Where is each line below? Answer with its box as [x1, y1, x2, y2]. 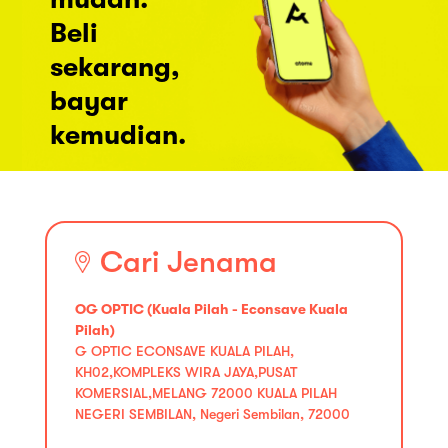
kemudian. [50, 119, 186, 151]
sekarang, [50, 51, 180, 83]
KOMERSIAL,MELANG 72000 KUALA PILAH [75, 384, 337, 401]
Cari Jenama [100, 244, 277, 279]
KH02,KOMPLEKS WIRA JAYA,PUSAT [75, 363, 297, 380]
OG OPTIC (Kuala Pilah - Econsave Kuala [75, 300, 348, 317]
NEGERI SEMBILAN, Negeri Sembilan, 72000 [75, 405, 350, 422]
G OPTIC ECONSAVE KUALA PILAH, [75, 342, 294, 359]
